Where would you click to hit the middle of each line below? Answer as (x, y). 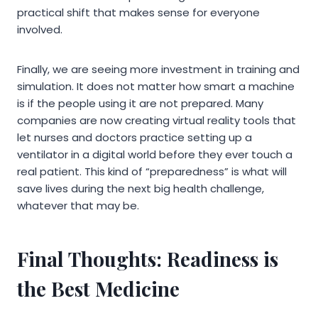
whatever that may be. (78, 206)
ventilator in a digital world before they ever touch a (155, 155)
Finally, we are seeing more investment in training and (158, 70)
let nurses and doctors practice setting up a (135, 138)
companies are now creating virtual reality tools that (157, 121)
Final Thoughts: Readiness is (148, 259)
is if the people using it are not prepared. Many (140, 104)
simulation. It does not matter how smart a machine (156, 87)
